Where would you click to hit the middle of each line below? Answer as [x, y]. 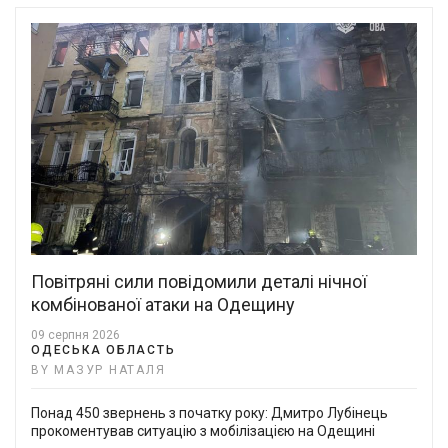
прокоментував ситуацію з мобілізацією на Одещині [203, 430]
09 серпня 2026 [75, 334]
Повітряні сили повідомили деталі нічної [199, 281]
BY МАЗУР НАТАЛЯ [98, 369]
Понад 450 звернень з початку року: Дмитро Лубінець [209, 412]
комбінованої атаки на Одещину [163, 304]
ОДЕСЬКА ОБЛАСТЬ [103, 349]
